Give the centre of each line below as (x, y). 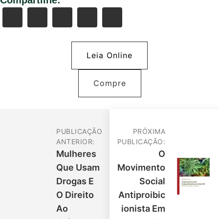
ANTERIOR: (76, 141)
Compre (109, 83)
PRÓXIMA (149, 131)
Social (152, 181)
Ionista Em (143, 208)
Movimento (141, 167)
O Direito (75, 195)
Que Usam (78, 167)
